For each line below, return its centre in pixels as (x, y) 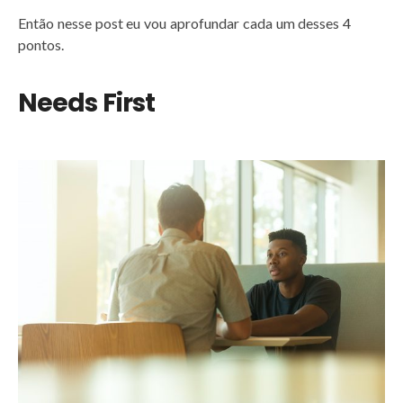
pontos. (41, 44)
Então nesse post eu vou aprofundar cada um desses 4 (185, 22)
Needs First (86, 103)
